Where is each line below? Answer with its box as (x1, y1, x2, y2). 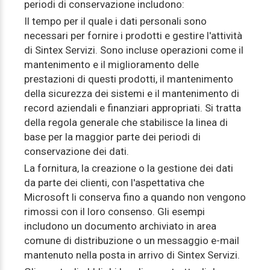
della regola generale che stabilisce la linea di (24, 116, 228, 128)
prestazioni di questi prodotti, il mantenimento (24, 73, 233, 85)
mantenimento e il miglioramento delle (24, 58, 199, 71)
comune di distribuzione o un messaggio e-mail (24, 234, 239, 246)
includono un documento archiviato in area (24, 220, 216, 232)
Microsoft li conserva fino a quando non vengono (24, 191, 246, 203)
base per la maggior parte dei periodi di (24, 131, 201, 143)
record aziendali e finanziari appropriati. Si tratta (24, 102, 241, 114)
